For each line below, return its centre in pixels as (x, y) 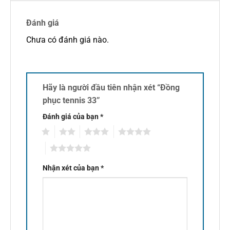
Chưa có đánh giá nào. (67, 40)
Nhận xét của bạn (71, 168)
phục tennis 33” (72, 100)
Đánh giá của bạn (71, 117)
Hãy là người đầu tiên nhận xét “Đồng (111, 87)
